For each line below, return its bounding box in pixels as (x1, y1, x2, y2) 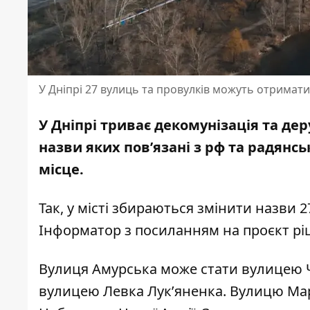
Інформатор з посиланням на (39, 221, 243, 240)
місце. (39, 160, 84, 179)
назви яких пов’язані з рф (39, 138, 228, 157)
